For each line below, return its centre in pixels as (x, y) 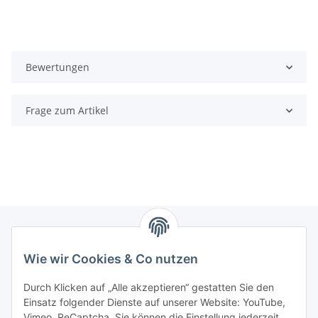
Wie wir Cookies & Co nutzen (111, 259)
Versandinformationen (66, 297)
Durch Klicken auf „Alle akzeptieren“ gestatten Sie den (149, 287)
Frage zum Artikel (67, 111)
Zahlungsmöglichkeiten (68, 259)
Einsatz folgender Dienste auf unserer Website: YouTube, (154, 302)
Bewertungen (57, 67)
